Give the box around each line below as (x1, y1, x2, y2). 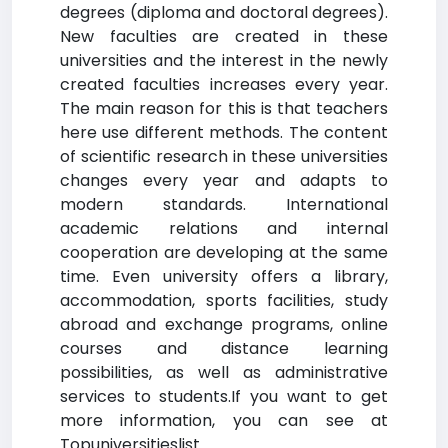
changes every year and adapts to (60, 169, 388, 192)
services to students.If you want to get (60, 385, 388, 408)
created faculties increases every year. (60, 73, 388, 96)
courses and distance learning (60, 337, 388, 360)
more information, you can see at (60, 409, 388, 432)
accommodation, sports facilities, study (60, 289, 388, 312)
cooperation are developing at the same (60, 241, 388, 264)
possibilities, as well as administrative (60, 361, 388, 384)
